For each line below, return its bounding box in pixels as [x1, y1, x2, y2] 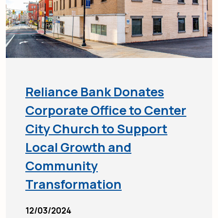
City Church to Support [25, 120, 167, 138]
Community [25, 157, 98, 175]
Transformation [25, 176, 122, 193]
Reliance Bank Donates [25, 83, 164, 101]
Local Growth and [25, 139, 131, 156]
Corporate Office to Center [25, 102, 186, 119]
